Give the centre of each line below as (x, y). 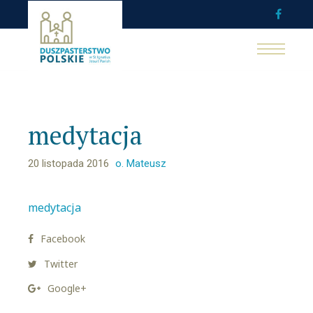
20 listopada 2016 (68, 163)
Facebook (63, 239)
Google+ (67, 288)
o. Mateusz (141, 163)
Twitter (61, 263)
